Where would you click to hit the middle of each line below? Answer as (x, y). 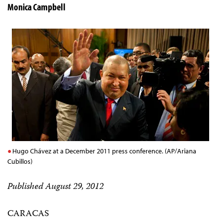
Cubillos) (20, 162)
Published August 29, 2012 (55, 187)
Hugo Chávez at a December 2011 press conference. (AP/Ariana (105, 151)
